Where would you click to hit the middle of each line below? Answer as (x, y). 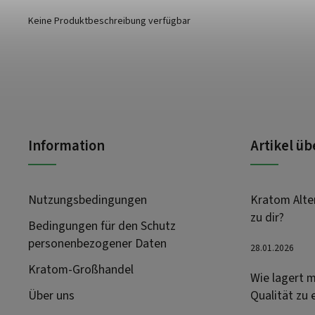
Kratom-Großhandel (81, 269)
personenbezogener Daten (97, 243)
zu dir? (267, 217)
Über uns (51, 295)
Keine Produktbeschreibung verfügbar (109, 21)
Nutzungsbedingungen (88, 200)
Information (66, 146)
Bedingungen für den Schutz (102, 226)
